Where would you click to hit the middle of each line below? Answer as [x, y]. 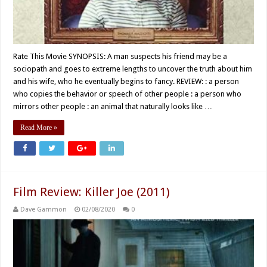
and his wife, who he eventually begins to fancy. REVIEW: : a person [126, 81]
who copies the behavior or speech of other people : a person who [128, 94]
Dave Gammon [44, 209]
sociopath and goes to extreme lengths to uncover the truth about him [133, 69]
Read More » [39, 127]
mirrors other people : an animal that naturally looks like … [113, 106]
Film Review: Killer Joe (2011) [92, 192]
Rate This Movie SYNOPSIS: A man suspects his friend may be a [120, 56]
